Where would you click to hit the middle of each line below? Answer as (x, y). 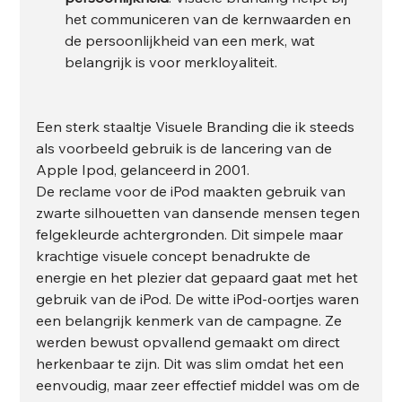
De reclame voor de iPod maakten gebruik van (193, 191)
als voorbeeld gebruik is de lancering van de (186, 148)
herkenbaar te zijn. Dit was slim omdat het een (192, 363)
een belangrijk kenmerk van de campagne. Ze (191, 320)
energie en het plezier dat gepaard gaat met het (199, 277)
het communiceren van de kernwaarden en (210, 18)
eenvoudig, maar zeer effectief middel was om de (200, 385)
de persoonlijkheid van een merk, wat (192, 40)
